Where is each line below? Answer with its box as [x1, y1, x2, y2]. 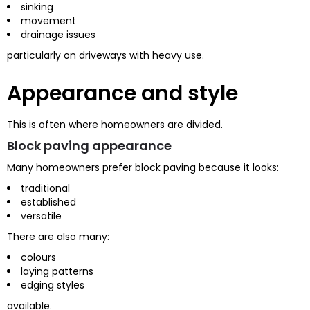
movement [21, 13, 76, 28]
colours [21, 250, 56, 264]
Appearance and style [7, 78, 238, 108]
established [21, 194, 76, 209]
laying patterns [21, 264, 93, 278]
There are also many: [7, 229, 109, 244]
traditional [21, 181, 70, 195]
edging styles [21, 277, 84, 292]
